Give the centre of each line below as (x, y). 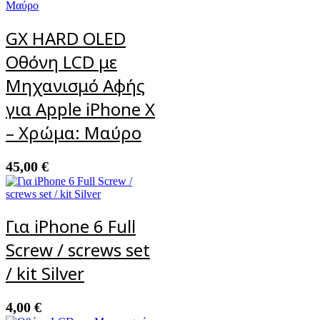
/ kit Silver (45, 274)
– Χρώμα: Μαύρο (74, 132)
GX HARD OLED (66, 38)
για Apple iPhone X (80, 109)
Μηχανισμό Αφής (75, 85)
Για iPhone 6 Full (71, 226)
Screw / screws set (78, 250)
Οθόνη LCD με (61, 61)
